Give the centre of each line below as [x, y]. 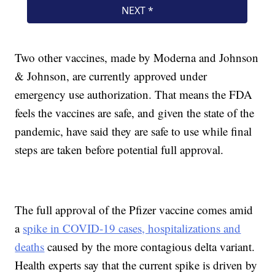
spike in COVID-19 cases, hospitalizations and [132, 228]
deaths [30, 247]
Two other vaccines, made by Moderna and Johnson [137, 58]
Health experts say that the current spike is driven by [136, 265]
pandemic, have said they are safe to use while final [134, 131]
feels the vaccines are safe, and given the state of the [135, 113]
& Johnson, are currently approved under [111, 76]
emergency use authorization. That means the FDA [134, 95]
